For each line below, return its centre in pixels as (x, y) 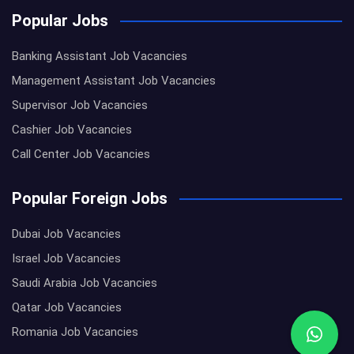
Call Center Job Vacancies (81, 154)
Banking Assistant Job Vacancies (100, 56)
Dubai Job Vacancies (66, 234)
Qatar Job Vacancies (67, 308)
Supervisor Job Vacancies (80, 105)
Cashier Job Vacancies (72, 130)
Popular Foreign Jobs (90, 199)
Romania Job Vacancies (75, 332)
